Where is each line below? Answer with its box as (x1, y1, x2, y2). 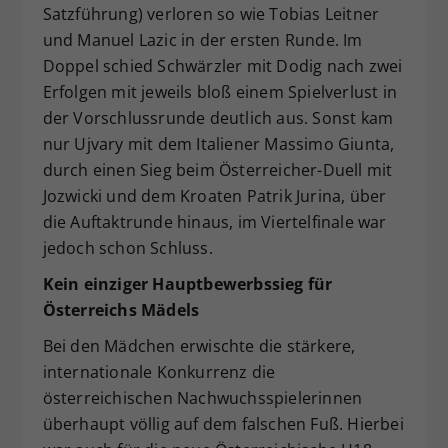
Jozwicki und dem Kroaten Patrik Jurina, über (42, 184, 387, 207)
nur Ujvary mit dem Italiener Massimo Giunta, (42, 132, 395, 155)
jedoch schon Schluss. (42, 236, 213, 259)
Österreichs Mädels (42, 298, 200, 321)
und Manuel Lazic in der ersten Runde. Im (42, 28, 363, 51)
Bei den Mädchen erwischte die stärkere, (42, 334, 356, 357)
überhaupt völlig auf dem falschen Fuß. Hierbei (42, 412, 404, 435)
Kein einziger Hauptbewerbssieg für (42, 272, 333, 295)
